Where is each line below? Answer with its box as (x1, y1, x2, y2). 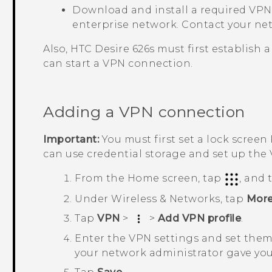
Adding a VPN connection (43, 103, 245, 121)
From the (75, 172, 127, 185)
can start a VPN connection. (43, 58, 193, 70)
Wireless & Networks (111, 192, 220, 205)
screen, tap (159, 172, 225, 185)
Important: (43, 134, 100, 146)
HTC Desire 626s (70, 43, 155, 55)
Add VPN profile (157, 212, 242, 224)
